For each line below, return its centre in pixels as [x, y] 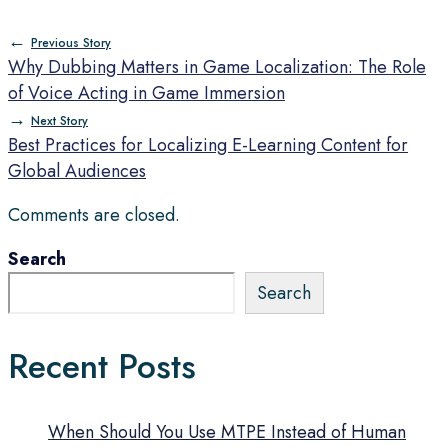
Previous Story [71, 43]
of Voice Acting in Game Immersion [146, 93]
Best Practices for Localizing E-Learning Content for [208, 145]
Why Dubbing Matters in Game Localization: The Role [217, 67]
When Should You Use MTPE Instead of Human [227, 432]
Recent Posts [102, 366]
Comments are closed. [94, 215]
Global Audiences [77, 171]
